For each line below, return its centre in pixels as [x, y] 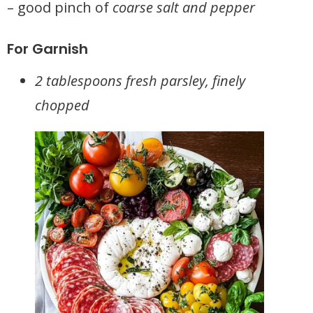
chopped [62, 105]
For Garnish [48, 49]
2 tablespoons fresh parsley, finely [140, 81]
